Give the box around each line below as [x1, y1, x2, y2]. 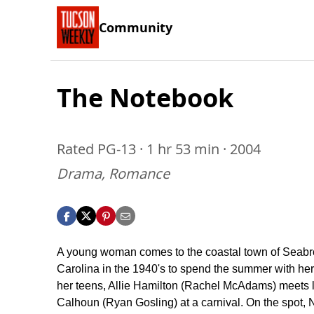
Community [99, 18, 172, 36]
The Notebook [57, 81, 233, 115]
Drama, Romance [57, 164, 170, 183]
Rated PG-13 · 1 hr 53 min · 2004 [57, 139, 261, 158]
